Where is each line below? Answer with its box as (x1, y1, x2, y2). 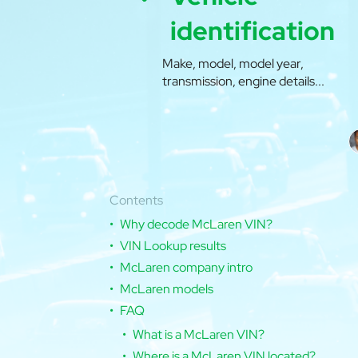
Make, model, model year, (162, 55, 304, 73)
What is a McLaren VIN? (133, 326, 265, 344)
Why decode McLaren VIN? (120, 216, 272, 233)
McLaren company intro (120, 259, 253, 276)
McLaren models (120, 280, 213, 298)
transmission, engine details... (162, 73, 324, 90)
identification (170, 14, 335, 49)
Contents (109, 192, 163, 209)
